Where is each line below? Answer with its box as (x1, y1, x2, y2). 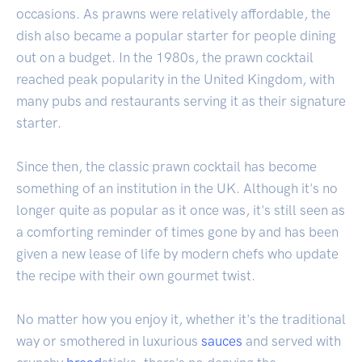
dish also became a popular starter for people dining (16, 27, 336, 44)
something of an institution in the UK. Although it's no (16, 179, 338, 196)
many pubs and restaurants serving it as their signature (16, 92, 346, 109)
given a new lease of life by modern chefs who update (16, 245, 339, 262)
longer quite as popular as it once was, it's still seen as (16, 201, 345, 218)
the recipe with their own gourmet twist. (16, 267, 255, 284)
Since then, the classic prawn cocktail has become (16, 158, 317, 175)
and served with (242, 332, 341, 349)
